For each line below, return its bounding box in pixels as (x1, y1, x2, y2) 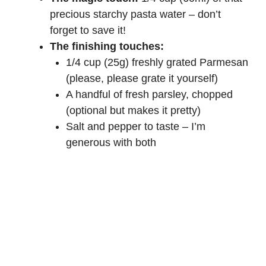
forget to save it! (50, 24, 126, 37)
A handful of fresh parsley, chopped (66, 88, 233, 101)
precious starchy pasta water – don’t (50, 8, 221, 21)
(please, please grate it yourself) (66, 72, 218, 85)
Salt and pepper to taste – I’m (66, 121, 205, 133)
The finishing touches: (50, 40, 164, 53)
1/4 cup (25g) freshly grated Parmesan (66, 56, 248, 69)
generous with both (66, 137, 156, 149)
